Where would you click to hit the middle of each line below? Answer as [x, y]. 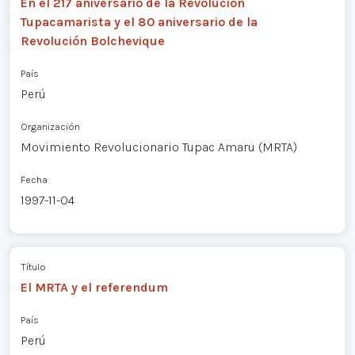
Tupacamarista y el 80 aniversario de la [139, 21]
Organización [50, 126]
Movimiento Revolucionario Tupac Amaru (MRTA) [158, 147]
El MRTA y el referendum [94, 288]
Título [33, 267]
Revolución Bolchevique [92, 40]
